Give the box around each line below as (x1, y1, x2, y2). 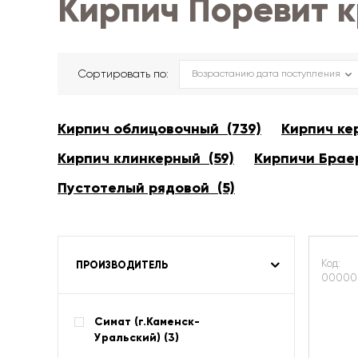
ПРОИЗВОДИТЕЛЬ (76, 258, 168, 272)
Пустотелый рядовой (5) (58, 179, 235, 197)
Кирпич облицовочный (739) (58, 120, 261, 137)
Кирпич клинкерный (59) (58, 149, 234, 167)
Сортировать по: (78, 66, 169, 80)
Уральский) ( (94, 331, 168, 344)
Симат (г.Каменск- (94, 315, 200, 328)
